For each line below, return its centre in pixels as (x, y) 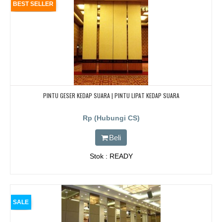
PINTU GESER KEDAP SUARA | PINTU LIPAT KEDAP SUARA (111, 96)
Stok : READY (111, 156)
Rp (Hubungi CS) (111, 118)
